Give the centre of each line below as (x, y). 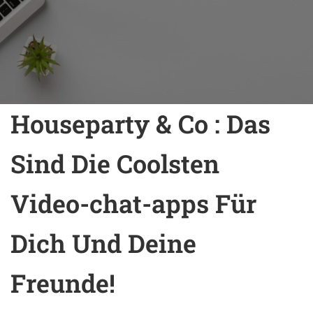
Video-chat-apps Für (133, 203)
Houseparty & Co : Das (140, 123)
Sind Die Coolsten (115, 163)
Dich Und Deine (103, 243)
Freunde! (63, 283)
